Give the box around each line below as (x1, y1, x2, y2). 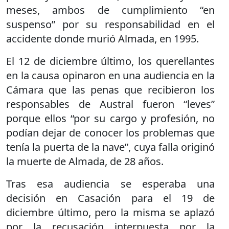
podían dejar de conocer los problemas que (6, 126, 215, 140)
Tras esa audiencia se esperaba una (6, 177, 215, 191)
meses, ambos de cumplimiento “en (6, 3, 215, 17)
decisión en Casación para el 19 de (6, 191, 215, 205)
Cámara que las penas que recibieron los (6, 83, 215, 97)
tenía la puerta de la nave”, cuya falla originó (6, 140, 215, 154)
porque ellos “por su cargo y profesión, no (6, 111, 215, 125)
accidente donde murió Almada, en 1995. (6, 32, 199, 45)
